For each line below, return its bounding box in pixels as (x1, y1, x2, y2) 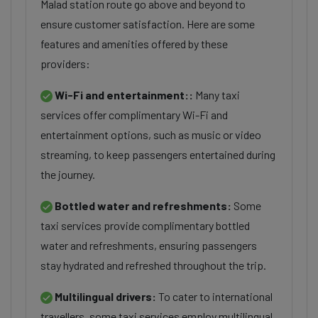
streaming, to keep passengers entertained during (40, 148, 275, 161)
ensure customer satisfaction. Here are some (40, 17, 255, 31)
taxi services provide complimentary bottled (40, 219, 250, 232)
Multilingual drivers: (55, 290, 158, 303)
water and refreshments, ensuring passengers (40, 238, 257, 252)
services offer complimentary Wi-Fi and (40, 108, 228, 121)
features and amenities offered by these (40, 37, 228, 50)
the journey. (40, 168, 95, 181)
